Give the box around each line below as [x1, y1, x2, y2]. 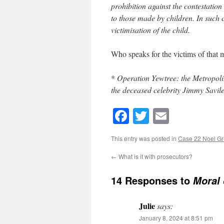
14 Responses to [111, 173, 193, 188]
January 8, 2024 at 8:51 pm [139, 213, 213, 222]
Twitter [149, 105, 195, 127]
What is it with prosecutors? [117, 152, 192, 161]
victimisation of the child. [111, 24, 190, 35]
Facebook [129, 105, 190, 127]
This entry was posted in [111, 134, 178, 143]
